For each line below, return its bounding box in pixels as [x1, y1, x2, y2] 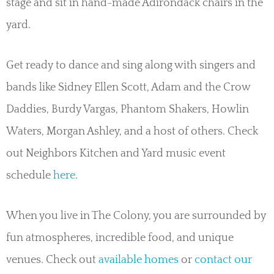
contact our [194, 254, 252, 267]
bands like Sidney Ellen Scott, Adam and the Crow [6, 81, 250, 94]
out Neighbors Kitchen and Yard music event [6, 147, 226, 160]
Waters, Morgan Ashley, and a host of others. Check [6, 125, 258, 138]
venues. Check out [6, 254, 96, 267]
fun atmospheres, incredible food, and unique [6, 232, 234, 245]
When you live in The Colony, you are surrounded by [6, 210, 266, 223]
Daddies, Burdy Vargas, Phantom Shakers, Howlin [6, 103, 249, 116]
